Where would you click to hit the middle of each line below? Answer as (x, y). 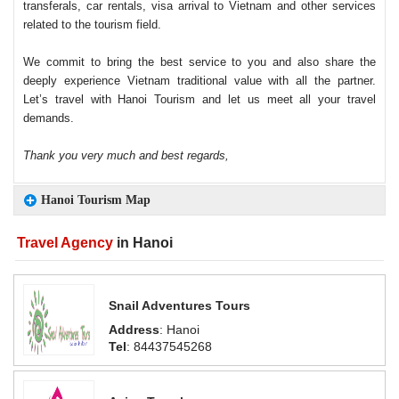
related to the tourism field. (92, 24)
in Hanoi (143, 243)
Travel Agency (65, 243)
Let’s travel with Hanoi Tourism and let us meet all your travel (199, 99)
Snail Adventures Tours (179, 305)
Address (134, 330)
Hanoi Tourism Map (96, 200)
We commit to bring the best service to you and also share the (199, 62)
